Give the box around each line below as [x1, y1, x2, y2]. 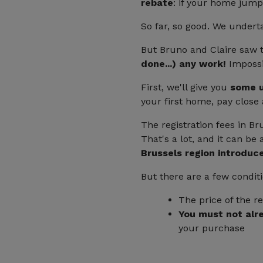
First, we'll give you [141, 82, 230, 93]
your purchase [178, 222, 245, 234]
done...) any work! [141, 58, 229, 69]
